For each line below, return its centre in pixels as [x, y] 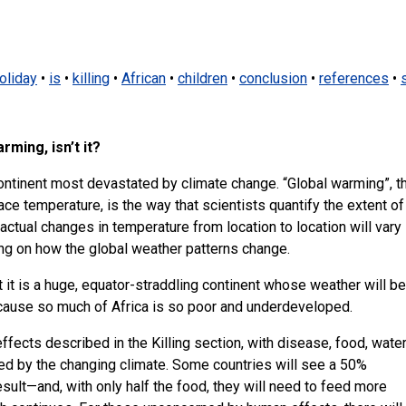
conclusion [273, 79]
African [144, 79]
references [354, 79]
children [203, 79]
